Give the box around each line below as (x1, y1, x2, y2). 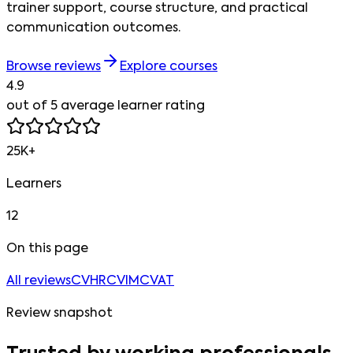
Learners (6, 177, 61, 191)
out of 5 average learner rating (6, 99, 205, 113)
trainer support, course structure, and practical (6, 2, 308, 15)
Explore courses (120, 60, 217, 73)
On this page (6, 242, 88, 255)
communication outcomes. (6, 21, 180, 35)
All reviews (6, 274, 71, 288)
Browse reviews (6, 60, 101, 73)
